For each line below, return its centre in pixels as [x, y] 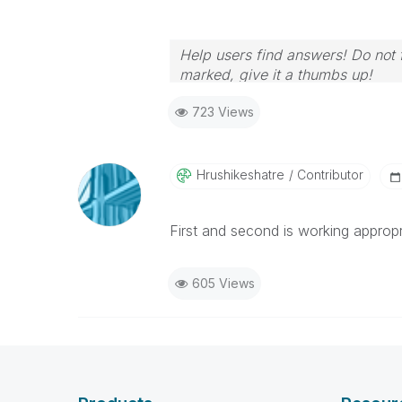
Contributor [328, 175]
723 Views [223, 112]
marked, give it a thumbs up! [275, 74]
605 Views [223, 283]
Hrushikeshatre [240, 175]
